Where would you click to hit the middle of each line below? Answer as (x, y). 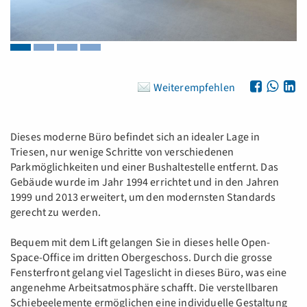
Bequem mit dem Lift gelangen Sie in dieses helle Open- (140, 243)
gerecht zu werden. (56, 213)
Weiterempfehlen (194, 88)
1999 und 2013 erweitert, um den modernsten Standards (143, 198)
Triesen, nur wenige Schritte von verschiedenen (122, 152)
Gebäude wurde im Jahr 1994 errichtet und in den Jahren (145, 183)
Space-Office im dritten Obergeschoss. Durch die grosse (142, 258)
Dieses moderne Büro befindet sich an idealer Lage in (135, 137)
